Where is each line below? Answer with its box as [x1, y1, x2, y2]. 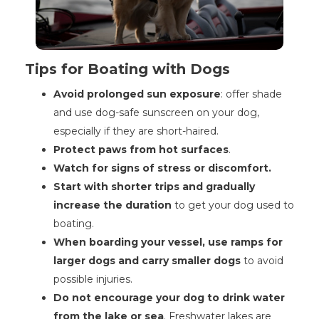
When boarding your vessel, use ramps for [53, 236, 283, 249]
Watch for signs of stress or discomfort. [53, 162, 271, 175]
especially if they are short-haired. [53, 125, 219, 138]
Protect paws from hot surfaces [53, 143, 229, 157]
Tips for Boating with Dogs [25, 61, 230, 78]
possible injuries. [53, 273, 132, 286]
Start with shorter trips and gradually [53, 180, 255, 194]
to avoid [241, 254, 283, 268]
